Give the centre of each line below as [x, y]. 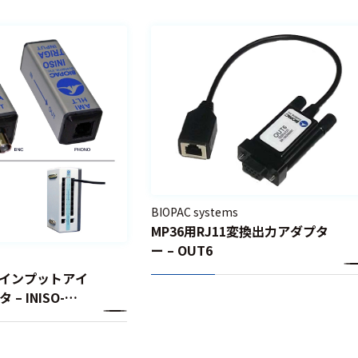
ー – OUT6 [181, 250]
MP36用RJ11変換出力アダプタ [239, 231]
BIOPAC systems [194, 211]
